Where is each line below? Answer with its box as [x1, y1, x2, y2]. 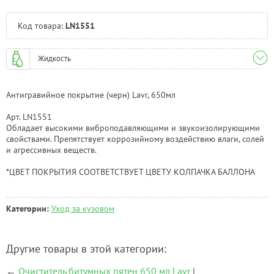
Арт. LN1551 [6, 111, 52, 122]
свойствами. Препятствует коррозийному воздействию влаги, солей [6, 133, 264, 144]
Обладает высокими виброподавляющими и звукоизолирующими [6, 122, 260, 133]
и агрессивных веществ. [6, 144, 97, 155]
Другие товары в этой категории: [6, 242, 166, 256]
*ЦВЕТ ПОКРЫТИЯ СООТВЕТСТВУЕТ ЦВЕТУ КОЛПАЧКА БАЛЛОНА [6, 166, 255, 177]
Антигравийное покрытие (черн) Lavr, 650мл [6, 89, 176, 100]
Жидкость [37, 53, 71, 64]
